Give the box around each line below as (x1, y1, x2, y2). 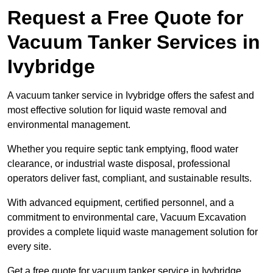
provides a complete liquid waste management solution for (7, 227, 258, 238)
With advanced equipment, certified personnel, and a (7, 197, 234, 208)
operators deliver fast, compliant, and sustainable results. (7, 173, 252, 184)
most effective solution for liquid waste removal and (7, 105, 227, 116)
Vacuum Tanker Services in (7, 31, 260, 54)
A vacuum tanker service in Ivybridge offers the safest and (7, 90, 254, 101)
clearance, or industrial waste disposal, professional (7, 158, 230, 169)
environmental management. (7, 119, 130, 130)
